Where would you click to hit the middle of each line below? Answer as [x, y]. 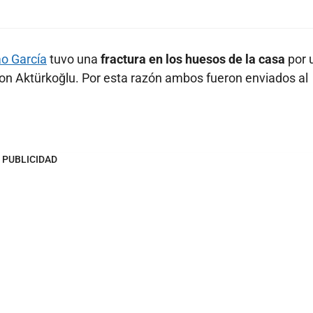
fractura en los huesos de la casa [193, 59]
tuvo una [72, 59]
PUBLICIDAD [29, 160]
